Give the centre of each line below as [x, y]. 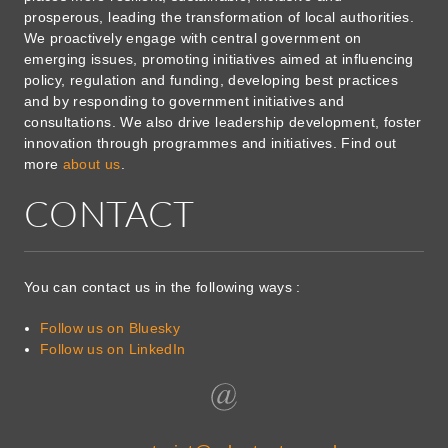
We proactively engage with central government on [193, 37]
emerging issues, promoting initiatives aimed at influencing [219, 58]
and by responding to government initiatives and [184, 100]
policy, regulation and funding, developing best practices [211, 79]
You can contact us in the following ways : [162, 286]
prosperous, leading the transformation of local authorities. [219, 16]
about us [91, 163]
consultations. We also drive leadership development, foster [223, 121]
